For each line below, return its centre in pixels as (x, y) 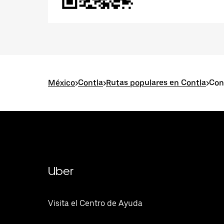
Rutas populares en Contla (156, 83)
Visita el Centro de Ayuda (95, 203)
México (61, 83)
